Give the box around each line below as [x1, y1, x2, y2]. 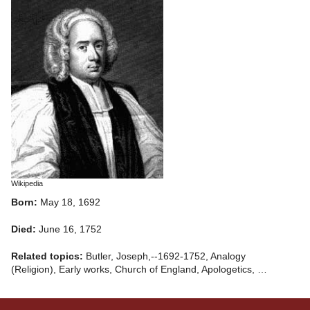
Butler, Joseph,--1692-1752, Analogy [86, 251, 246, 262]
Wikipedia [11, 179, 43, 188]
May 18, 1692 [40, 197, 100, 208]
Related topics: [11, 251, 86, 262]
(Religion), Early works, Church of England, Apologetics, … [11, 264, 267, 275]
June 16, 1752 [39, 224, 102, 235]
